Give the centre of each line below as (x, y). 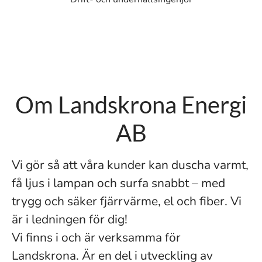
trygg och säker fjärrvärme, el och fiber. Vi (127, 201)
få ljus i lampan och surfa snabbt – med (118, 183)
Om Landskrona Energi (131, 105)
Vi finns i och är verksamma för (96, 237)
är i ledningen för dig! (70, 219)
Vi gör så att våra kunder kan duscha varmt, (130, 165)
